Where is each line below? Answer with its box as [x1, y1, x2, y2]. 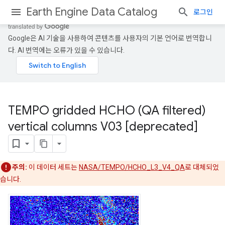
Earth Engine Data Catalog [26, 5, 157, 19]
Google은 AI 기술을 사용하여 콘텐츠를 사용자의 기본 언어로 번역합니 [8, 34, 212, 42]
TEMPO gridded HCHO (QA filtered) [8, 103, 206, 118]
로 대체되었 [185, 163, 219, 171]
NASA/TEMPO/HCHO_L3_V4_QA [79, 163, 185, 171]
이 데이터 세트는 [27, 163, 79, 171]
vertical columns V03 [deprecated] [8, 119, 198, 134]
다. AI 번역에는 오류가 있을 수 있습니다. [8, 46, 125, 54]
